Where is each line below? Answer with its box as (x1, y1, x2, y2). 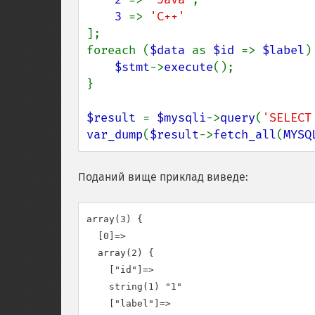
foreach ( (86, 43, 150, 58)
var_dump (86, 127, 143, 142)
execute (164, 60, 213, 75)
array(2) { (86, 247, 154, 258)
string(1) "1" (86, 281, 182, 292)
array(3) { (86, 214, 143, 224)
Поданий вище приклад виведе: (78, 170, 248, 184)
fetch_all (213, 127, 276, 142)
